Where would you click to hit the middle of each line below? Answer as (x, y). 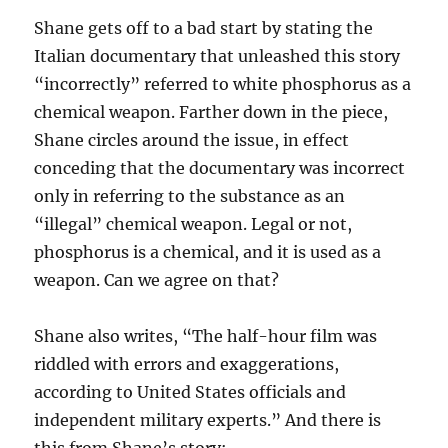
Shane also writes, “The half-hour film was (206, 336)
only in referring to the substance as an (190, 196)
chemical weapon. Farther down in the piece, (211, 112)
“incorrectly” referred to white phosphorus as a (223, 84)
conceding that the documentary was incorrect (220, 168)
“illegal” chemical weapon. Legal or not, (193, 224)
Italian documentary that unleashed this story (217, 56)
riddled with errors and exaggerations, (187, 364)
